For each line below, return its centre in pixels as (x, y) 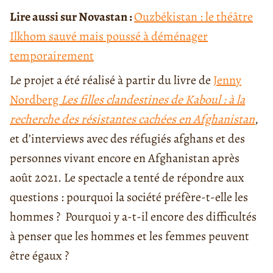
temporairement (52, 56)
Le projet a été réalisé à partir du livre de (112, 80)
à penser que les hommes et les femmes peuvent (129, 236)
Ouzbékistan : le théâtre (193, 17)
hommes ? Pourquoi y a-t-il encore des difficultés (133, 217)
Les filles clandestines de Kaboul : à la (153, 100)
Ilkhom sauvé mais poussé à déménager (109, 37)
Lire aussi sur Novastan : (72, 17)
